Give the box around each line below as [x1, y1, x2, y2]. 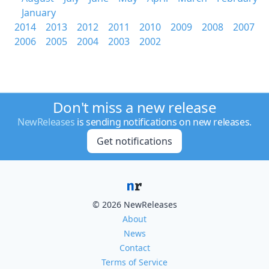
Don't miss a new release [52, 97, 217, 117]
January [22, 6, 56, 19]
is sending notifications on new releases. [74, 115, 252, 128]
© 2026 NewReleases [92, 199, 177, 210]
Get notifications [96, 134, 172, 148]
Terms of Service [101, 256, 168, 268]
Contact [119, 242, 150, 253]
